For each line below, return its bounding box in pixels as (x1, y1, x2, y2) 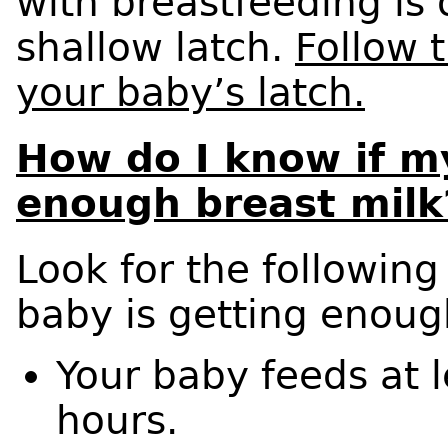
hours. (56, 398, 178, 444)
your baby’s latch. (16, 69, 365, 115)
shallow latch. (16, 24, 295, 70)
